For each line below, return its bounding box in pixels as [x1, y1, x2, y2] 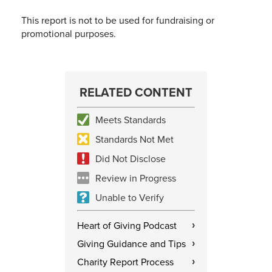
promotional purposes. [21, 27, 116, 41]
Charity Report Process [77, 255, 174, 269]
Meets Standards [95, 113, 166, 127]
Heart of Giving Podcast [77, 219, 177, 233]
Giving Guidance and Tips [77, 237, 186, 251]
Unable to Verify [95, 191, 164, 205]
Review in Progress [95, 171, 176, 185]
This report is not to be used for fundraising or [21, 13, 214, 27]
